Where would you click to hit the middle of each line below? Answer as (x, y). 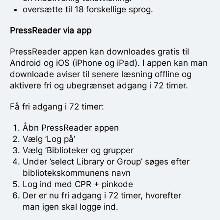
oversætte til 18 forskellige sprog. (88, 9)
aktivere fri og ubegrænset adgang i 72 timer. (99, 85)
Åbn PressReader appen (70, 127)
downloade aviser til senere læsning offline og (101, 74)
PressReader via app (51, 30)
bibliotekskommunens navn (76, 173)
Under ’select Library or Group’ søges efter (106, 161)
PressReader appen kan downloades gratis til (99, 51)
